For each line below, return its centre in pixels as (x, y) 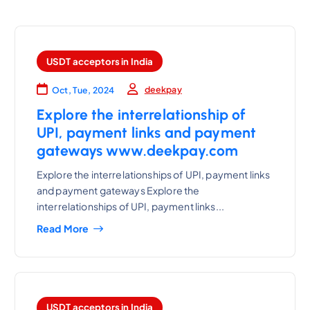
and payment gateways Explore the (118, 190)
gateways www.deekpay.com (137, 151)
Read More (63, 229)
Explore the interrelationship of (141, 115)
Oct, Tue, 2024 (83, 90)
